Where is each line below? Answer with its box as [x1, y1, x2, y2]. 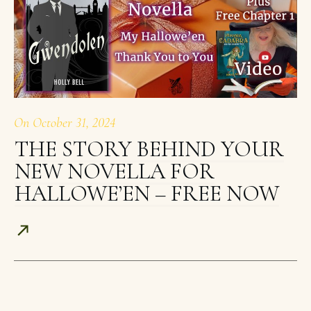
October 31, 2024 [33, 115, 116, 132]
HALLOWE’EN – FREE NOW [15, 180, 279, 208]
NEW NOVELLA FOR [15, 158, 215, 185]
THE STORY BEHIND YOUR [15, 135, 284, 163]
